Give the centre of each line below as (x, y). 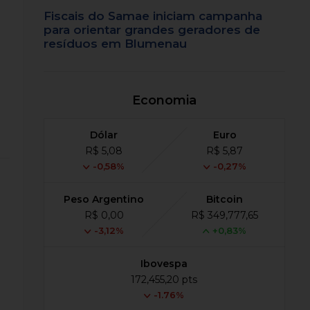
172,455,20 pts (164, 280)
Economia (164, 101)
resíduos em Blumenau (116, 44)
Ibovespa (164, 264)
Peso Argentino (104, 200)
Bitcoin (225, 200)
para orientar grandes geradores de (152, 30)
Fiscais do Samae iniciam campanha (153, 16)
